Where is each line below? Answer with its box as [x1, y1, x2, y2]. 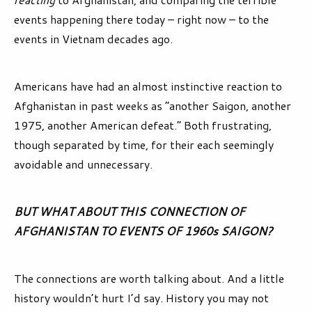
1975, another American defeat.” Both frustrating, [14, 117, 272, 134]
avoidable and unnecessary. [14, 156, 153, 173]
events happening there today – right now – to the [14, 11, 269, 28]
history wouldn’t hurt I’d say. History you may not [14, 290, 269, 306]
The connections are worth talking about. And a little [14, 270, 284, 287]
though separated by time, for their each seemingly [14, 136, 274, 153]
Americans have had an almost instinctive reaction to [14, 78, 282, 95]
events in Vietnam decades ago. [14, 31, 173, 47]
